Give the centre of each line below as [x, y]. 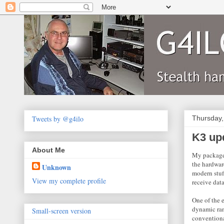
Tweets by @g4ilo [58, 119]
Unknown [56, 167]
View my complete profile [69, 181]
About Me [48, 150]
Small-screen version [61, 211]
